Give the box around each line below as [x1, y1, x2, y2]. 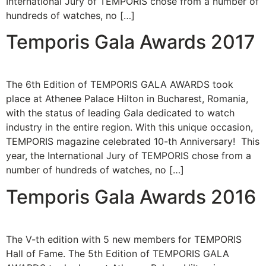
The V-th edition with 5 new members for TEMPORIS [6, 233, 242, 245]
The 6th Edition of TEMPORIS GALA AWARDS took [6, 78, 233, 91]
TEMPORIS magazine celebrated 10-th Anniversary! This [6, 135, 259, 148]
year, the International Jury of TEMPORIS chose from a [6, 150, 251, 162]
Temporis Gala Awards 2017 [6, 30, 255, 54]
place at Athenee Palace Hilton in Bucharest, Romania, [6, 93, 248, 105]
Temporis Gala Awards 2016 [6, 185, 256, 208]
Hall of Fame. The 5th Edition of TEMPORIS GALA [6, 247, 229, 259]
